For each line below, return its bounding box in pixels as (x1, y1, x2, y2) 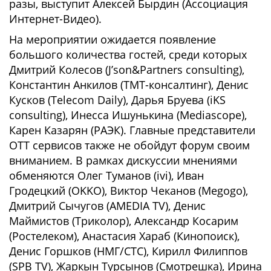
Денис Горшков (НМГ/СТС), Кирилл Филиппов (9, 244, 247, 258)
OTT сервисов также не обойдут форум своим (9, 138, 250, 152)
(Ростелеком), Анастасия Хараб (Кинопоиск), (9, 229, 240, 243)
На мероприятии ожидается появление (9, 32, 216, 47)
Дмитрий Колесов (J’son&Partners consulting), (9, 62, 244, 77)
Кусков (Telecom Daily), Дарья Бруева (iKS (9, 93, 226, 107)
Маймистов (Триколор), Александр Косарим (9, 214, 238, 228)
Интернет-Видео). (9, 11, 102, 26)
